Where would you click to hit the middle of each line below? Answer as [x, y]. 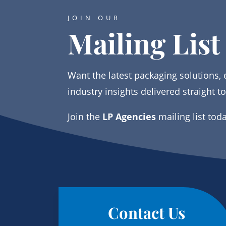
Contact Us [146, 212]
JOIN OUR [94, 18]
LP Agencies [128, 117]
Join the [84, 117]
